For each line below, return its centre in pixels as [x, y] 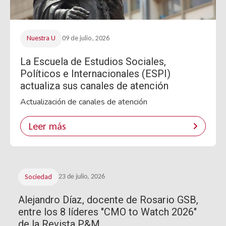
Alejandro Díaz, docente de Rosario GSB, [108, 200]
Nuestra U [41, 38]
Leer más [47, 126]
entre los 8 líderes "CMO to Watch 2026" [107, 212]
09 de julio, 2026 [86, 38]
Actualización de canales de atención [84, 102]
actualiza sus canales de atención [94, 86]
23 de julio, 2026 [81, 177]
